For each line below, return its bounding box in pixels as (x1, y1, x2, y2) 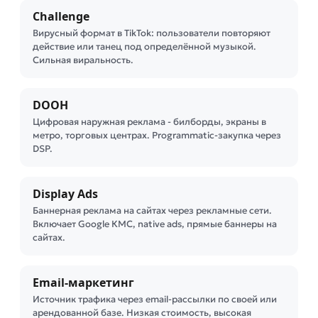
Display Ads (33, 186, 98, 202)
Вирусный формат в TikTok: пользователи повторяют (33, 27, 270, 39)
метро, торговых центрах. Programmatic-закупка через (33, 129, 281, 141)
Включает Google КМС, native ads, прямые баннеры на (33, 218, 277, 230)
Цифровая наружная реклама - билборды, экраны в (33, 116, 266, 128)
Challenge (33, 9, 89, 24)
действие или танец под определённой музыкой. (33, 40, 256, 53)
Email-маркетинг (33, 275, 134, 290)
